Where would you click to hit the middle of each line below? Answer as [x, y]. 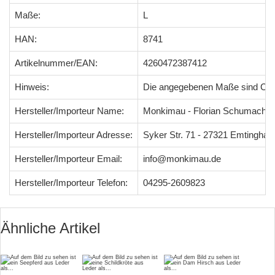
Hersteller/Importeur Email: [68, 159]
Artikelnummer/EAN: [56, 63]
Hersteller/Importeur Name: [69, 111]
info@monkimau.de [182, 159]
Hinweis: [32, 87]
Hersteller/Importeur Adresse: [74, 135]
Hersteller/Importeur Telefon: [71, 183]
